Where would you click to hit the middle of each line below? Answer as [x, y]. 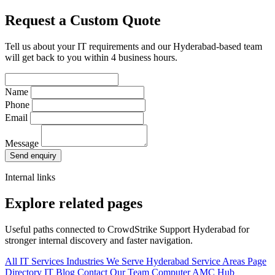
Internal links [30, 177]
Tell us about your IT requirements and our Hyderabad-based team [134, 47]
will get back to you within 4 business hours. [91, 58]
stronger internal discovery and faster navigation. [99, 241]
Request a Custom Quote [83, 21]
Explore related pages [74, 203]
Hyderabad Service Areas [197, 261]
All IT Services [36, 261]
